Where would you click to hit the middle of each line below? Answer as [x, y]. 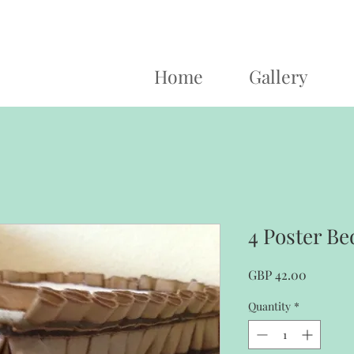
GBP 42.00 [277, 275]
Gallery [279, 76]
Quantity [269, 306]
